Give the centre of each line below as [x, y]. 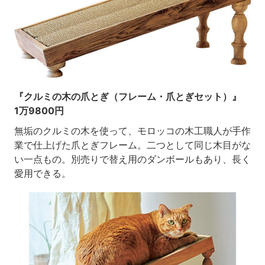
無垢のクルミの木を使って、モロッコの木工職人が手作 [132, 131]
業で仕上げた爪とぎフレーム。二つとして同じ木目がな [132, 145]
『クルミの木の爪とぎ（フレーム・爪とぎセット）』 [127, 97]
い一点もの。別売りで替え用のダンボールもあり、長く [132, 159]
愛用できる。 [42, 174]
